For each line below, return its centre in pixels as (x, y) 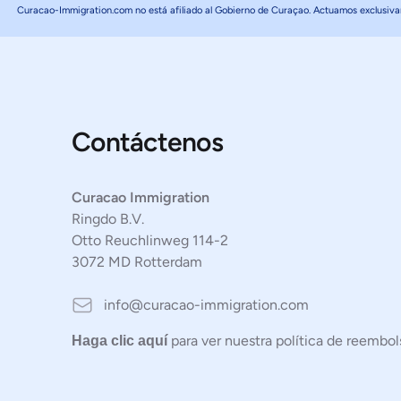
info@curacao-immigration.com (206, 305)
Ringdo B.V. (108, 219)
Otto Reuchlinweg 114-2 (150, 240)
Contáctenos (147, 142)
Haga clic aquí (119, 341)
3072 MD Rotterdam (137, 262)
